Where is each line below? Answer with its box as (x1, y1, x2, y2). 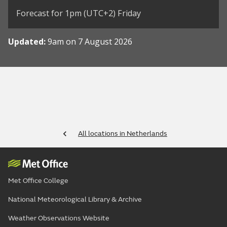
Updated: (8, 36, 48, 48)
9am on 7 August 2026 (48, 36, 132, 48)
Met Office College (8, 176, 68, 185)
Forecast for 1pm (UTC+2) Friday (16, 8, 141, 19)
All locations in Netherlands (78, 129, 167, 138)
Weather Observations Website (8, 214, 109, 223)
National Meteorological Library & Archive (8, 195, 142, 204)
